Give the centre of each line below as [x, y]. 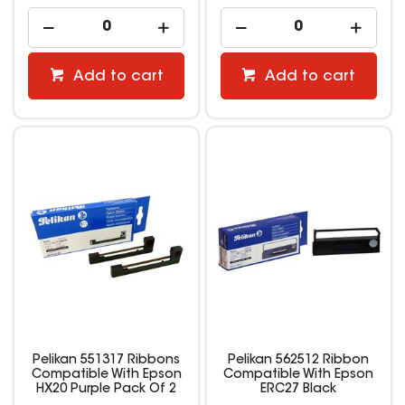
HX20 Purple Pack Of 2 [107, 389]
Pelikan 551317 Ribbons [107, 360]
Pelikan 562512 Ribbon [299, 360]
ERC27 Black [299, 389]
